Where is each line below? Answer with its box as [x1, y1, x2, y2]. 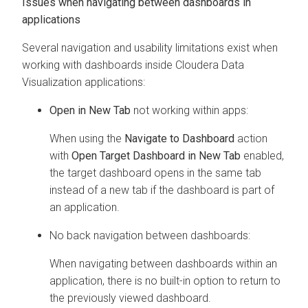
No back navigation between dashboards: [49, 228, 250, 242]
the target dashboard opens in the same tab [49, 166, 261, 179]
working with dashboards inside [22, 58, 175, 71]
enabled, [241, 148, 284, 162]
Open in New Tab [49, 103, 131, 117]
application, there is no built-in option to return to [49, 274, 280, 287]
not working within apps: [131, 103, 248, 117]
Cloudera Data [175, 58, 244, 71]
